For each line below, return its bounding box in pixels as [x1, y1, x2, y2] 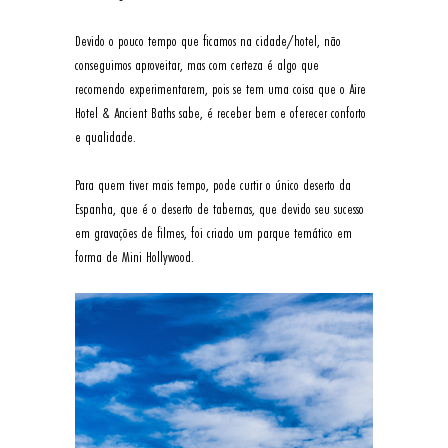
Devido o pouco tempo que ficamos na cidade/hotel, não [74, 29, 345, 51]
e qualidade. [74, 125, 140, 147]
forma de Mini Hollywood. [74, 245, 194, 267]
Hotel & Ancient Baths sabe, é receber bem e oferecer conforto [74, 101, 370, 123]
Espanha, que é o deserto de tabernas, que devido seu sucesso [74, 197, 368, 219]
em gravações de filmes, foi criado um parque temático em [74, 221, 356, 243]
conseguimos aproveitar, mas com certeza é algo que [74, 53, 323, 75]
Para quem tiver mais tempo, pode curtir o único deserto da [74, 173, 355, 195]
